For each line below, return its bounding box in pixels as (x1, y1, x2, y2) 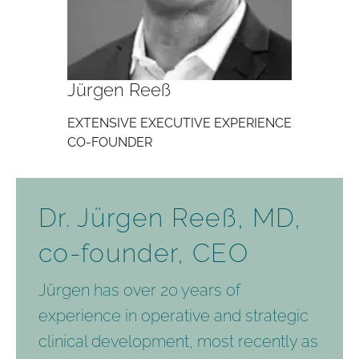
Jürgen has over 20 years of (38, 280, 240, 301)
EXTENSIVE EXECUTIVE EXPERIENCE (67, 115, 292, 131)
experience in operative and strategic (38, 306, 309, 326)
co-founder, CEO (38, 238, 248, 268)
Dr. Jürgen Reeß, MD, (38, 203, 302, 233)
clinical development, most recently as (38, 332, 318, 352)
